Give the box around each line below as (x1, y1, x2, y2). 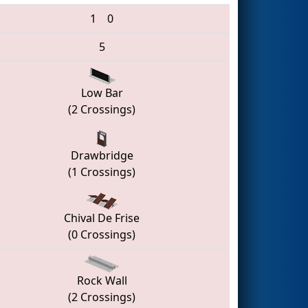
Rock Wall (76, 273, 127, 289)
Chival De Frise (64, 210, 140, 226)
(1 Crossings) (68, 164, 135, 180)
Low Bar (80, 85, 123, 101)
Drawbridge (70, 148, 133, 164)
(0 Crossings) (68, 227, 135, 243)
